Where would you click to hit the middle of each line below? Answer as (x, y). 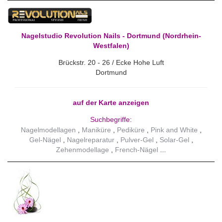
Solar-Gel (174, 140)
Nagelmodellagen (48, 130)
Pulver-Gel (137, 140)
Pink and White (174, 130)
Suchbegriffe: (111, 119)
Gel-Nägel (45, 140)
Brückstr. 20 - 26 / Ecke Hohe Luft (111, 62)
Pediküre (131, 130)
